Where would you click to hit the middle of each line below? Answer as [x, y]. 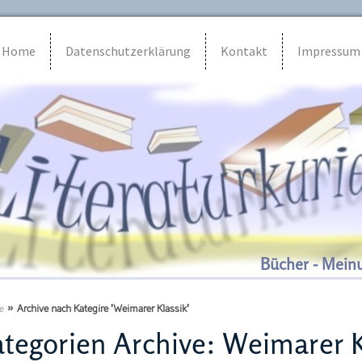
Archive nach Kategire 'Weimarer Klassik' [103, 309]
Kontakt [244, 51]
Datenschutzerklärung [128, 51]
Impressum [328, 51]
